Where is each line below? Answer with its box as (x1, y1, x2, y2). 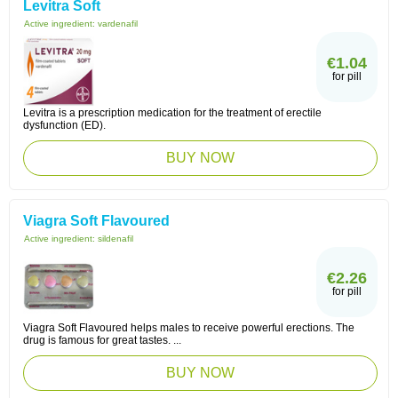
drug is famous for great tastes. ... (23, 334, 181, 346)
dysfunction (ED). (23, 119, 106, 131)
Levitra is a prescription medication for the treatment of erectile (23, 107, 322, 119)
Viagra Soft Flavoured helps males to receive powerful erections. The (23, 322, 354, 334)
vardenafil (98, 19, 138, 28)
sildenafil (98, 234, 133, 243)
